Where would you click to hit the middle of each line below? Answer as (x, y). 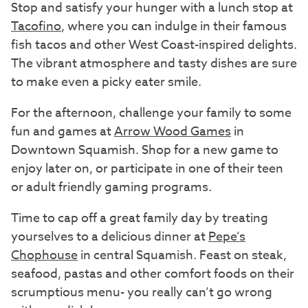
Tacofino (36, 27)
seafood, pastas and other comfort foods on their (153, 274)
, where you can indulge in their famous (174, 27)
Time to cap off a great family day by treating (140, 219)
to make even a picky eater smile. (106, 82)
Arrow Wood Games (173, 132)
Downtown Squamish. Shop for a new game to (145, 151)
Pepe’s (227, 237)
